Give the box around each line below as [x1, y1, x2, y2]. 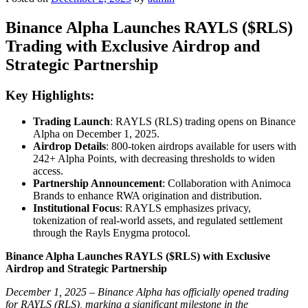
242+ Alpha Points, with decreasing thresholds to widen [33, 153, 275, 165]
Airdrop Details [33, 140, 106, 153]
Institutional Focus [33, 202, 120, 214]
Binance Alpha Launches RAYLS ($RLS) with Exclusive [5, 250, 270, 263]
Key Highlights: [5, 87, 94, 102]
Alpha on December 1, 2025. [33, 128, 159, 140]
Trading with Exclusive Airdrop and [5, 36, 260, 55]
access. [33, 165, 63, 177]
